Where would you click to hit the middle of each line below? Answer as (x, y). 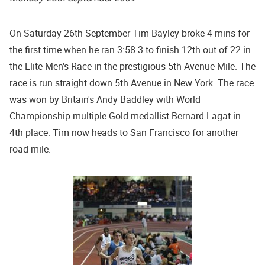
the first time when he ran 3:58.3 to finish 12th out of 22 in (130, 49)
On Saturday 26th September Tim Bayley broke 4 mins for (130, 33)
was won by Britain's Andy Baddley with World (105, 99)
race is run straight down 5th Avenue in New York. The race (132, 83)
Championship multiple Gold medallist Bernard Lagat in (125, 116)
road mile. (30, 149)
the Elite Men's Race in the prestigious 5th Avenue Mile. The (132, 66)
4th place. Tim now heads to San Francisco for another (124, 132)
